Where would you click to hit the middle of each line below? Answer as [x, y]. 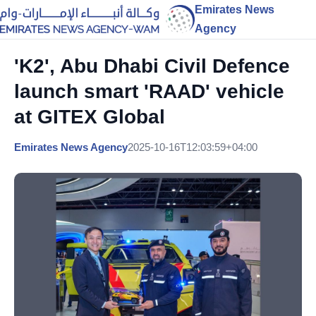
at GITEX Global [90, 117]
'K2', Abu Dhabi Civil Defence [152, 66]
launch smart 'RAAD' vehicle [149, 91]
